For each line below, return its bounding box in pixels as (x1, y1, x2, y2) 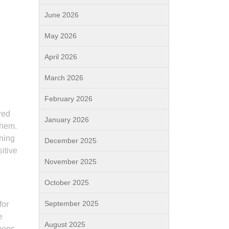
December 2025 (44, 136, 97, 145)
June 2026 (44, 11, 79, 19)
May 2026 (44, 32, 77, 40)
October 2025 (44, 178, 89, 187)
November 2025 (44, 157, 97, 166)
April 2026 (44, 53, 77, 61)
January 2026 (44, 116, 89, 124)
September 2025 (44, 199, 99, 208)
